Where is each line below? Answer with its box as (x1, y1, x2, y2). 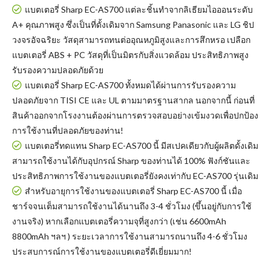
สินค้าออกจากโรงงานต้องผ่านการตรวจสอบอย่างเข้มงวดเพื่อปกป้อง (12, 110, 258, 120)
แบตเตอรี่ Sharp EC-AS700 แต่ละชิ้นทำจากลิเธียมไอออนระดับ (25, 4, 253, 15)
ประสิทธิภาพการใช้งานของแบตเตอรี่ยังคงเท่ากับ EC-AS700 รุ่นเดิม (12, 171, 258, 181)
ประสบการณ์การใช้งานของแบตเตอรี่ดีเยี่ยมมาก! (12, 246, 192, 256)
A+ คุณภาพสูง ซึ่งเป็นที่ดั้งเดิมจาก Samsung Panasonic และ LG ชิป (12, 19, 254, 30)
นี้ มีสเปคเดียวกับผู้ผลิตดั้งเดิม (151, 140, 258, 151)
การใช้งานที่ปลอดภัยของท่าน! (12, 125, 123, 135)
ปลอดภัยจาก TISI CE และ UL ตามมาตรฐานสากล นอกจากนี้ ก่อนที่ (12, 95, 255, 105)
